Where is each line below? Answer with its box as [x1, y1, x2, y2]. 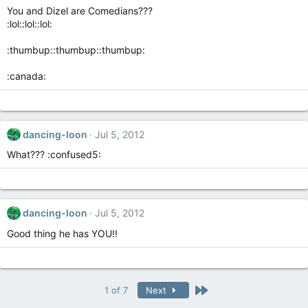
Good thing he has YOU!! [7, 227, 118, 239]
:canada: [7, 69, 46, 82]
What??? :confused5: [7, 148, 101, 161]
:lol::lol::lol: [7, 17, 52, 30]
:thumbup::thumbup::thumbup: [7, 43, 145, 56]
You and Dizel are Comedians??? [7, 4, 153, 16]
